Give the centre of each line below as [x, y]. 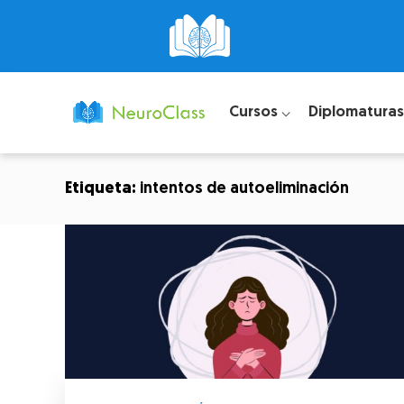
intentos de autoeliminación [244, 189]
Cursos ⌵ [259, 112]
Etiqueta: [102, 189]
